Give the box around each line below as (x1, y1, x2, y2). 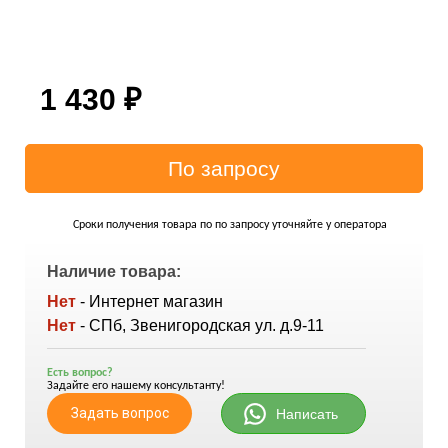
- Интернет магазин (80, 293, 223, 310)
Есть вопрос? (47, 367, 113, 379)
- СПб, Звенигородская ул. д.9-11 (80, 317, 324, 334)
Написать (275, 406, 338, 422)
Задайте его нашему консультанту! (47, 380, 225, 392)
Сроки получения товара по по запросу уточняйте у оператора (73, 219, 387, 231)
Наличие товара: (47, 263, 181, 280)
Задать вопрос (70, 405, 169, 421)
